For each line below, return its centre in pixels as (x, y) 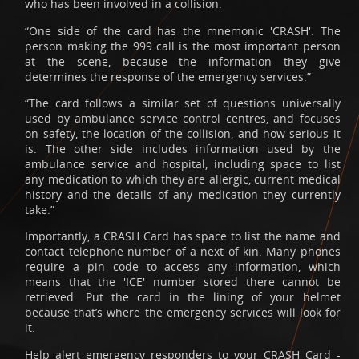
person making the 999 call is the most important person (183, 46)
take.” (40, 210)
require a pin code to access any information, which (183, 267)
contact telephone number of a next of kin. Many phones (183, 252)
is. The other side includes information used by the (183, 149)
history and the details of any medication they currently (183, 195)
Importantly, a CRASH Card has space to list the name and (183, 236)
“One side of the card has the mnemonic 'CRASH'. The (183, 30)
